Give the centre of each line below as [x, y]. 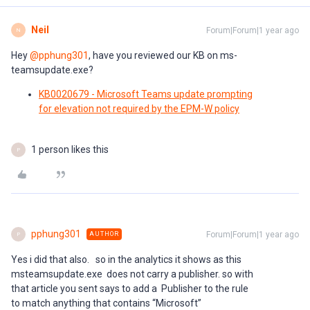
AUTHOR [104, 234]
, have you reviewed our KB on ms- [163, 55]
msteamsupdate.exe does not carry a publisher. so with [132, 274]
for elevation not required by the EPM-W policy [139, 109]
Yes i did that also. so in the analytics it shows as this [127, 259]
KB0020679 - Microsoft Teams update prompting [146, 94]
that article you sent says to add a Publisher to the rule [130, 289]
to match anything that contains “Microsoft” [106, 303]
